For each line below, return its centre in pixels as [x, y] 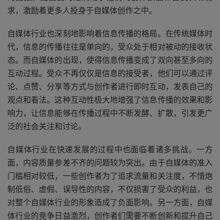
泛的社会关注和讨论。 [47, 126]
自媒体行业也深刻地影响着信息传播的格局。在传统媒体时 [110, 33]
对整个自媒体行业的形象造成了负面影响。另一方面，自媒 [110, 202]
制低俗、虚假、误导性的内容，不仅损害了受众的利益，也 [110, 189]
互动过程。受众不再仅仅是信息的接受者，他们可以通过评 [110, 73]
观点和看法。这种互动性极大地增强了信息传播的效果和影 [110, 100]
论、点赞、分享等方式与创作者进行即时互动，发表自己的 [110, 86]
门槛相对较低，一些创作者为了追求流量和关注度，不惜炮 [110, 176]
